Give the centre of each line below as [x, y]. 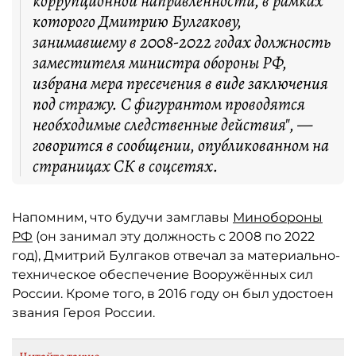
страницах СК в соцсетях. [126, 166]
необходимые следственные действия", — [172, 125]
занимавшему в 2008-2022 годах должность [182, 42]
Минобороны [278, 217]
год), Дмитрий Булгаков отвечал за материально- [176, 255]
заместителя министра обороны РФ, [160, 63]
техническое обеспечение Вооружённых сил [163, 275]
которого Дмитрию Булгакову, [137, 21]
